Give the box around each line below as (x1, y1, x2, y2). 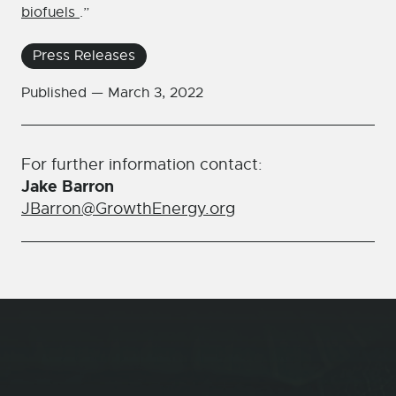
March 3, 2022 (108, 84, 203, 103)
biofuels (21, 4, 80, 22)
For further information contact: (21, 155, 263, 175)
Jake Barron (21, 176, 114, 198)
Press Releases (33, 47, 135, 65)
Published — (21, 84, 108, 103)
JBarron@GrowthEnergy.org (21, 199, 235, 219)
